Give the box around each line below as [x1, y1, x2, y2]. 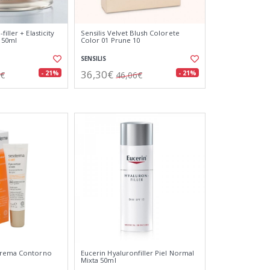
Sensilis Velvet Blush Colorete [81, 28, 180, 37]
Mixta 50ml [81, 256, 116, 265]
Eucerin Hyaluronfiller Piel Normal [81, 248, 194, 257]
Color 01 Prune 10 [81, 36, 140, 45]
